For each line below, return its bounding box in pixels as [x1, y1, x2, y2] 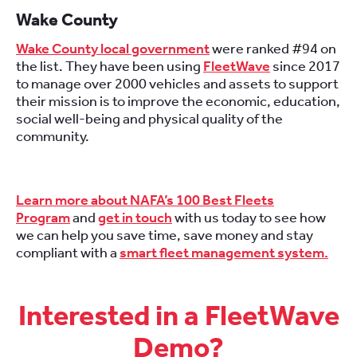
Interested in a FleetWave [18, 299, 339, 333]
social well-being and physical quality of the [16, 110, 283, 127]
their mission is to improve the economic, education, [16, 92, 340, 110]
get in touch [98, 209, 172, 226]
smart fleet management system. [120, 244, 328, 261]
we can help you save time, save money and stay [16, 226, 313, 244]
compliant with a [16, 244, 120, 261]
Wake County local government [16, 40, 210, 57]
